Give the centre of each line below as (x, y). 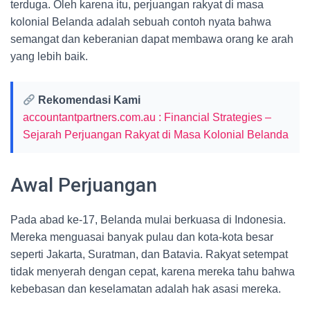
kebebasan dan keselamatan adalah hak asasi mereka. (146, 289)
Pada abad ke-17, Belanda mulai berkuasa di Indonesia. (148, 220)
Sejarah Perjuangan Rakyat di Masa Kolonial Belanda (156, 135)
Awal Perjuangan (84, 185)
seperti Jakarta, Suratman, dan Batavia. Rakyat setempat (149, 254)
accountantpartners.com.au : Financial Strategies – (147, 117)
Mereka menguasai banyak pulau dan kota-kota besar (142, 237)
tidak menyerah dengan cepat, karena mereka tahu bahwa (153, 272)
